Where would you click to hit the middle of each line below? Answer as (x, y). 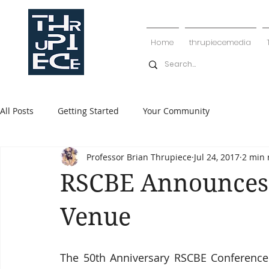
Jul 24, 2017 (217, 157)
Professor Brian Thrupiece (139, 157)
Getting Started (88, 110)
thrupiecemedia (220, 42)
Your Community (176, 110)
